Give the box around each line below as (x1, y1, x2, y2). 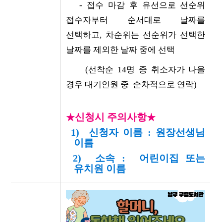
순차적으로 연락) (129, 80, 197, 90)
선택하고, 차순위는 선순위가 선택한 (66, 30, 206, 40)
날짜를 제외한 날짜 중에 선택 (66, 45, 175, 55)
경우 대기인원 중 (66, 80, 129, 90)
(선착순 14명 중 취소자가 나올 (66, 65, 206, 75)
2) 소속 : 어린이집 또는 (66, 153, 206, 164)
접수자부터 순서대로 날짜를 (66, 15, 206, 25)
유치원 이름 (73, 163, 128, 174)
